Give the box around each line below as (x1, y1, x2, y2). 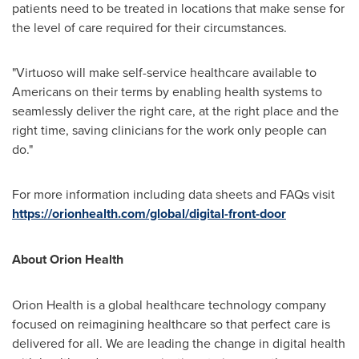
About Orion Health (12, 250, 127, 268)
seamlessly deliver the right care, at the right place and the (12, 102, 339, 119)
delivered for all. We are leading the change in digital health (12, 334, 345, 352)
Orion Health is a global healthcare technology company (12, 296, 326, 313)
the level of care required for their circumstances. (12, 18, 287, 36)
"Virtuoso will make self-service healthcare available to (12, 63, 317, 81)
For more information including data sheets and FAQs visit (12, 185, 335, 203)
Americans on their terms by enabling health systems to (12, 83, 322, 100)
